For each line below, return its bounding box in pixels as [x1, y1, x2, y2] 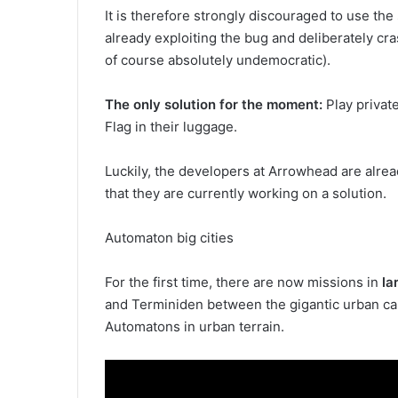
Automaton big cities [105, 228, 234, 246]
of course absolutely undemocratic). [105, 51, 330, 68]
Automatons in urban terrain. [105, 317, 284, 335]
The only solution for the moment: [105, 95, 322, 113]
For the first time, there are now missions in [105, 273, 382, 291]
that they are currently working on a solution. [105, 184, 386, 202]
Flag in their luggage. [105, 117, 237, 135]
